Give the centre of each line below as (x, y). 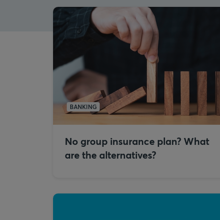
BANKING (83, 107)
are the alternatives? (110, 155)
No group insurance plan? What (137, 141)
